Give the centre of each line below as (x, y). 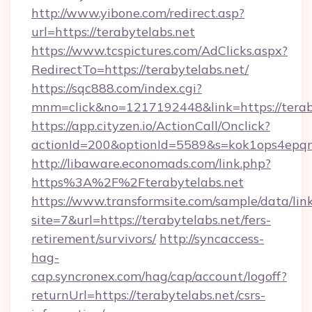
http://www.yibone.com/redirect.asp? (138, 13)
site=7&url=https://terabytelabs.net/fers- (151, 220)
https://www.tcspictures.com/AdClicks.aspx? (159, 50)
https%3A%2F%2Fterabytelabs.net (138, 182)
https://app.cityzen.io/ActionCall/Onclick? (151, 126)
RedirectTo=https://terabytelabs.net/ (140, 69)
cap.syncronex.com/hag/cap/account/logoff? (159, 276)
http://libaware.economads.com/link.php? (151, 163)
